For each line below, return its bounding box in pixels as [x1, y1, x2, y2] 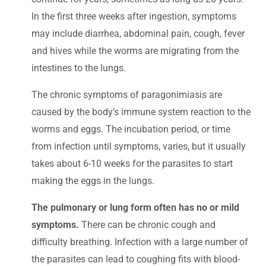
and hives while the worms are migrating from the [31, 45, 239, 57]
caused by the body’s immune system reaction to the [31, 106, 251, 118]
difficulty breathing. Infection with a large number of [31, 236, 248, 248]
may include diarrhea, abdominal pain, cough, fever [31, 28, 245, 40]
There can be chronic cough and [79, 219, 216, 231]
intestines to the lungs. [31, 62, 126, 74]
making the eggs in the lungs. [31, 175, 154, 187]
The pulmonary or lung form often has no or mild [31, 202, 239, 214]
